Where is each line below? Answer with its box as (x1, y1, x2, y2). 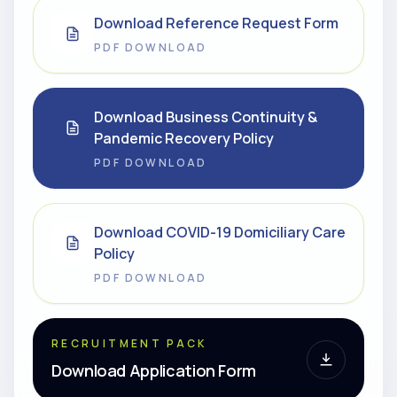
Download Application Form (51, 360, 256, 381)
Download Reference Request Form (94, 13, 339, 33)
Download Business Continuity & (94, 107, 317, 127)
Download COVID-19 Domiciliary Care (94, 222, 346, 242)
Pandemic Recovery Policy (94, 128, 274, 148)
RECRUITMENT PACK (51, 336, 208, 351)
